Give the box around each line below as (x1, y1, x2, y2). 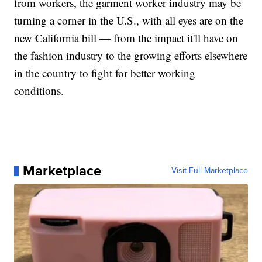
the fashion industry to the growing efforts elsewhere (14, 48, 248, 63)
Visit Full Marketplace (171, 164, 248, 177)
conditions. (14, 83, 64, 98)
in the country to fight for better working (14, 65, 196, 81)
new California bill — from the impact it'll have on (14, 30, 239, 46)
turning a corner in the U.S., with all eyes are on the (14, 13, 244, 28)
